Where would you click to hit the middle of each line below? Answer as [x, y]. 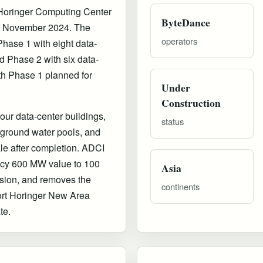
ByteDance [186, 22]
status [173, 121]
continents [181, 186]
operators [179, 41]
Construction [191, 102]
